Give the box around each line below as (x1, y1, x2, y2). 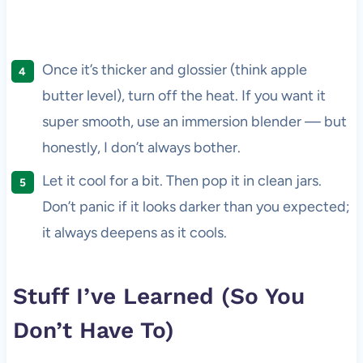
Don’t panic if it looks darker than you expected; (41, 197, 350, 216)
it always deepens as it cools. (41, 223, 227, 241)
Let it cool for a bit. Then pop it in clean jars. (41, 171, 322, 190)
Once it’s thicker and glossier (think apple (41, 60, 307, 79)
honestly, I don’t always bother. (41, 138, 241, 156)
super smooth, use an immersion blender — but (41, 112, 347, 130)
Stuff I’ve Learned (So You (12, 282, 305, 310)
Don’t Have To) (12, 316, 174, 344)
